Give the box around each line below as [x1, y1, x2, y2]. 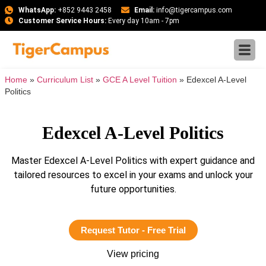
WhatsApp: [18, 6, 56, 14]
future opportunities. [90, 183, 176, 195]
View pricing [107, 249, 159, 259]
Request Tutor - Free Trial [80, 225, 186, 236]
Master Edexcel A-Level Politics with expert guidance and [11, 155, 255, 166]
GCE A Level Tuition [103, 75, 177, 84]
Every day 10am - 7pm [106, 17, 179, 25]
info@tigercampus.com [154, 6, 232, 14]
